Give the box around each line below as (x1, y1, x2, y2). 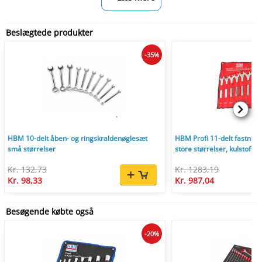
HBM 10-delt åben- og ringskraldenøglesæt (8, 133, 147, 143)
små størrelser (8, 144, 56, 154)
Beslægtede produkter (6, 27, 93, 38)
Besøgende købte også (6, 206, 94, 217)
